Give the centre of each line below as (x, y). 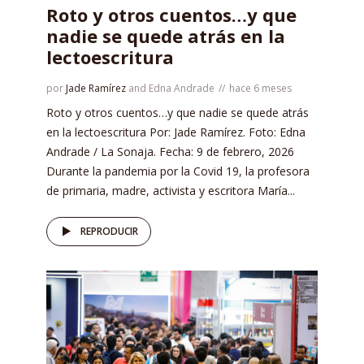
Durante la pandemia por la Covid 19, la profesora (178, 171)
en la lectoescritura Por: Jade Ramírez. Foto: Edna (176, 132)
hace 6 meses (260, 88)
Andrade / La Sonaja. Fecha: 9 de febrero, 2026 (170, 151)
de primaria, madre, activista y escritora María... (171, 190)
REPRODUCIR (109, 231)
